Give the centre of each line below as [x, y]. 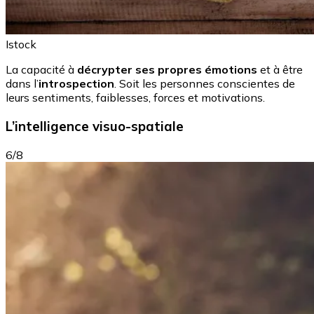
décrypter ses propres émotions [167, 70]
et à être [280, 70]
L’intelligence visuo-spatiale [95, 126]
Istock [21, 45]
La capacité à [41, 70]
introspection [76, 84]
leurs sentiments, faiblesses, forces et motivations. [135, 98]
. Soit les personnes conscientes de [205, 84]
